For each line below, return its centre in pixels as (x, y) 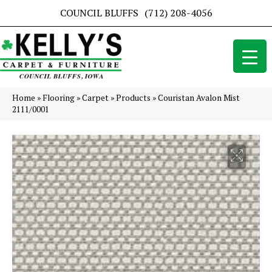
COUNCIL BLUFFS (99, 13)
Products (133, 98)
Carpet (95, 98)
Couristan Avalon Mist (199, 98)
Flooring (59, 98)
